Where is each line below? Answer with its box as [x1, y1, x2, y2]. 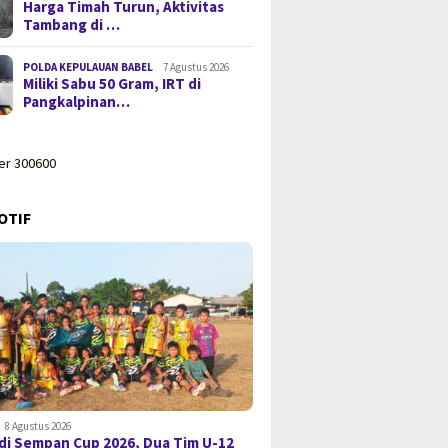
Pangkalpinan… [23, 91, 131, 111]
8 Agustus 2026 [5, 419, 72, 434]
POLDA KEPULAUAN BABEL [23, 59, 154, 74]
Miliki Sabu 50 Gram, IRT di [23, 73, 202, 93]
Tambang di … [23, 14, 121, 34]
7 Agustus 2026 [163, 59, 230, 74]
